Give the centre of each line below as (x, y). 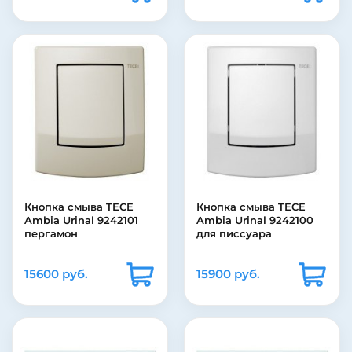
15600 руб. (56, 274)
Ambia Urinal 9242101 (81, 220)
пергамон (51, 234)
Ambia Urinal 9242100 (255, 220)
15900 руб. (228, 274)
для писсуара (234, 234)
